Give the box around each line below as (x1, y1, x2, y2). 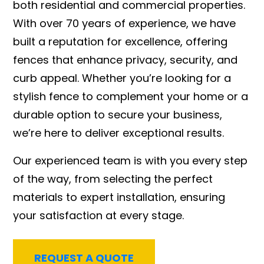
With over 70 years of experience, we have (13, 15, 236, 31)
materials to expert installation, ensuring (13, 189, 226, 204)
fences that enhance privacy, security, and (13, 52, 238, 67)
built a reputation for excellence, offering (13, 34, 228, 49)
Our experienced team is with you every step (13, 153, 248, 168)
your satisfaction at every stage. (13, 207, 184, 223)
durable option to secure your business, (13, 107, 223, 122)
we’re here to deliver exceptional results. (13, 125, 225, 140)
